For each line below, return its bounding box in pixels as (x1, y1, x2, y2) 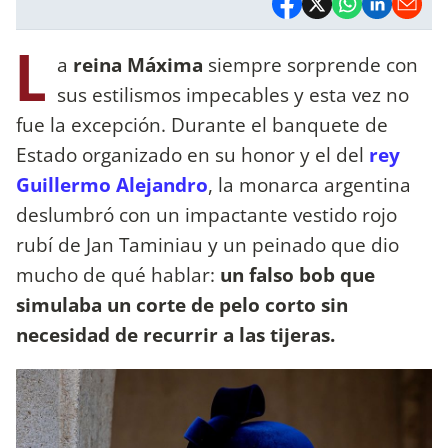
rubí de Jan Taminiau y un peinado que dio (16, 230, 399, 258)
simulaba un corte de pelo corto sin (16, 290, 348, 318)
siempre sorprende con (203, 50, 418, 78)
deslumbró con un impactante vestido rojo (16, 200, 397, 228)
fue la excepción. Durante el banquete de (16, 110, 388, 138)
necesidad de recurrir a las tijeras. (16, 320, 340, 348)
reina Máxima (73, 50, 203, 78)
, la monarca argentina (208, 170, 411, 198)
